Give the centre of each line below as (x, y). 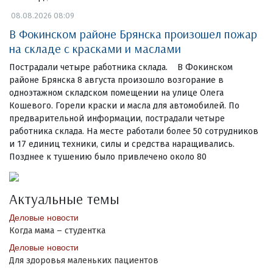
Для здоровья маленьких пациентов (84, 260)
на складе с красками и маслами (95, 48)
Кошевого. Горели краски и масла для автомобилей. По (124, 105)
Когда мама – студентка (57, 230)
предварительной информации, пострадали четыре (117, 118)
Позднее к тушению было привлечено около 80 (108, 157)
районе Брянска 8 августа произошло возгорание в (116, 80)
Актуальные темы (64, 198)
